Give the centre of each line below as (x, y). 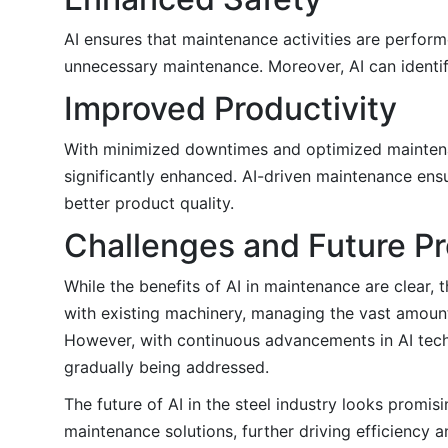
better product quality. (149, 202)
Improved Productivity (230, 108)
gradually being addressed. (166, 366)
